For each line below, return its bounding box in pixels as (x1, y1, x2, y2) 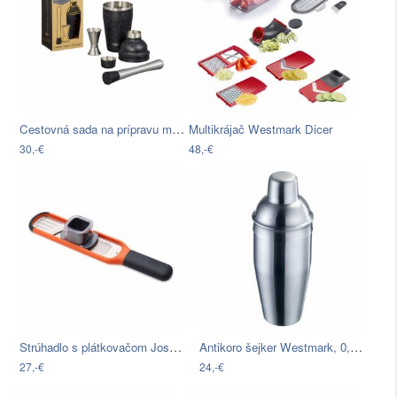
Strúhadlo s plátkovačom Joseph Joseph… (169, 337, 182, 355)
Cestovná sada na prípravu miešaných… (172, 119, 184, 137)
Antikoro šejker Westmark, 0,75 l (350, 337, 363, 355)
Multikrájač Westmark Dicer (189, 120, 333, 137)
